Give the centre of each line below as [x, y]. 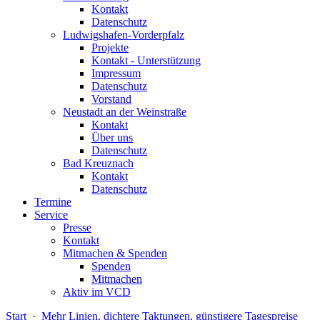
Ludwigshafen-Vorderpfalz [124, 35]
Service [51, 215]
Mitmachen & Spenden [115, 253]
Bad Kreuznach [98, 163]
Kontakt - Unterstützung [146, 60]
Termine [53, 202]
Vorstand [111, 99]
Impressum [116, 73]
